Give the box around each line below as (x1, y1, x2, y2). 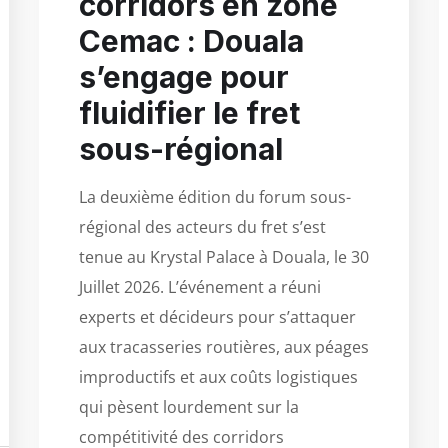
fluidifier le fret (79, 94, 300, 131)
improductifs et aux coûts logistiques (79, 365, 358, 388)
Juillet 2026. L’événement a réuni (79, 275, 321, 298)
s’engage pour (79, 58, 289, 95)
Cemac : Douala (79, 22, 304, 59)
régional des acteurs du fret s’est (79, 215, 326, 238)
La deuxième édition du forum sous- (79, 185, 351, 208)
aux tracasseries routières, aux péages (79, 335, 369, 358)
